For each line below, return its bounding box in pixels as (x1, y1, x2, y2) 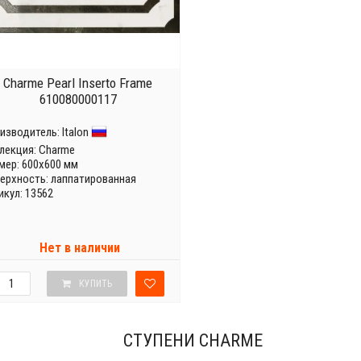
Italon (62, 124, 89, 139)
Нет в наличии (39, 240, 120, 255)
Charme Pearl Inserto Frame (3, 75, 152, 91)
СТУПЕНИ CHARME (122, 330, 263, 351)
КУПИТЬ (78, 278, 112, 289)
